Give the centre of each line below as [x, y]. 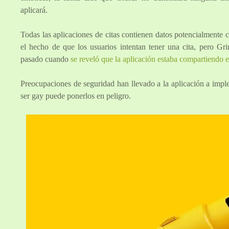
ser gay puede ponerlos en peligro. [76, 96]
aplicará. [34, 10]
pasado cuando [45, 59]
